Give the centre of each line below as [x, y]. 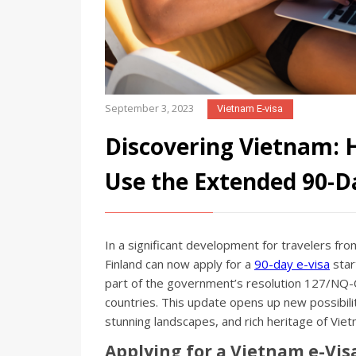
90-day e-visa [292, 264]
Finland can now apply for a [180, 264]
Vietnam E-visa [250, 109]
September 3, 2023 [149, 109]
